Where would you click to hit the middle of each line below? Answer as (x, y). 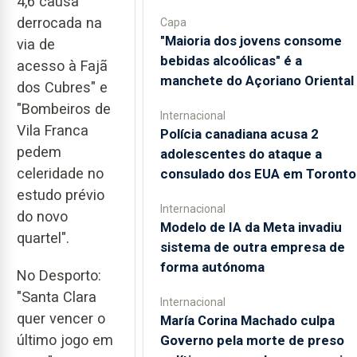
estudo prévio (61, 195)
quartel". (43, 238)
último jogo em (65, 339)
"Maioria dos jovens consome (251, 41)
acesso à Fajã (62, 66)
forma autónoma (212, 267)
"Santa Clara (57, 296)
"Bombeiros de (64, 109)
